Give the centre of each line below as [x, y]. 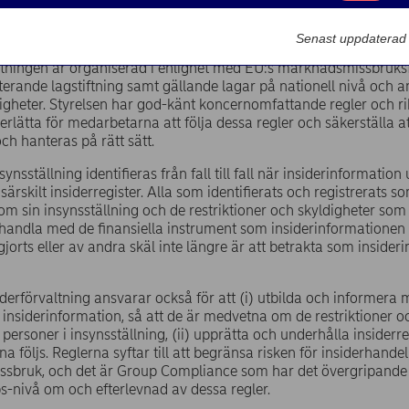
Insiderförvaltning [335, 20]
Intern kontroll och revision [195, 20]
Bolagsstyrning [61, 20]
